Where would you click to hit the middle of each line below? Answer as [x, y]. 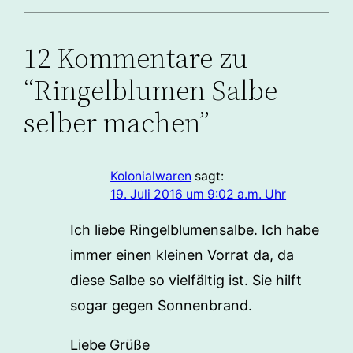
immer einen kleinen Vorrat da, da [182, 255]
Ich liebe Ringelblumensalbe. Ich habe [194, 230]
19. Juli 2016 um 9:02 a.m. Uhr [199, 195]
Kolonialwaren [151, 176]
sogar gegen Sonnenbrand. [161, 306]
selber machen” [117, 123]
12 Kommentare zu [136, 58]
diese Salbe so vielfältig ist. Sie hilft [186, 281]
